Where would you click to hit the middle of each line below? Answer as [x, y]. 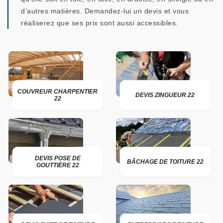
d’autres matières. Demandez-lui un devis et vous [105, 11]
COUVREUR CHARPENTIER [58, 92]
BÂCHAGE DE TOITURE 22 [165, 162]
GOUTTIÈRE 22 [57, 165]
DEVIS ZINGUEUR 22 [165, 95]
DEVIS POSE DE [57, 158]
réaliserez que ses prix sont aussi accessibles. [100, 23]
